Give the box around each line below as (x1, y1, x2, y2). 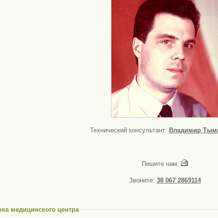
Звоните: (128, 177, 157, 184)
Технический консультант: (90, 127, 169, 134)
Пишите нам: (142, 160, 182, 167)
